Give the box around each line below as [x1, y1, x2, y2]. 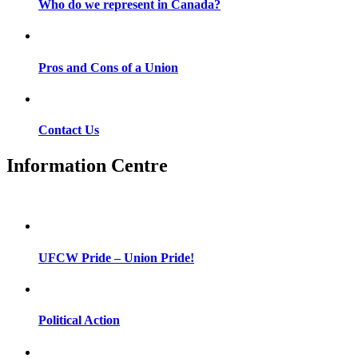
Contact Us [38, 123, 99, 137]
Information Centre [6, 154, 168, 176]
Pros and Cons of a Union [38, 60, 178, 74]
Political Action [38, 313, 120, 328]
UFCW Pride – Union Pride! [38, 250, 194, 265]
